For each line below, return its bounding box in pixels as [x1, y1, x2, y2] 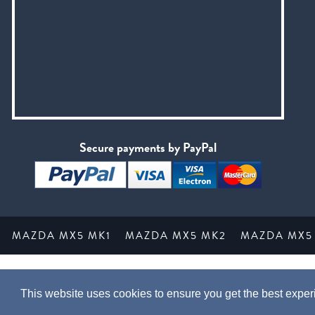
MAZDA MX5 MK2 [125, 227, 226, 243]
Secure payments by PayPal [79, 137, 217, 157]
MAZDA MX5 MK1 [12, 227, 111, 243]
